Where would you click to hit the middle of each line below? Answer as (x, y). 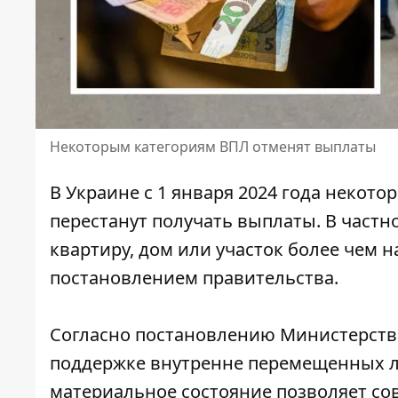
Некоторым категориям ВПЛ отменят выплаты (213, 147)
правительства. (268, 278)
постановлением (124, 278)
